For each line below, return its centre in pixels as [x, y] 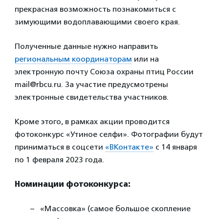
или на [145, 59]
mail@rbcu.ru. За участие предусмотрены [91, 84]
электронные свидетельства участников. [92, 97]
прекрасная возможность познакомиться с [95, 9]
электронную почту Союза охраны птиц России [104, 72]
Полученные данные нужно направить [86, 46]
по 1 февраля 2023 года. [59, 160]
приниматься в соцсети [60, 147]
